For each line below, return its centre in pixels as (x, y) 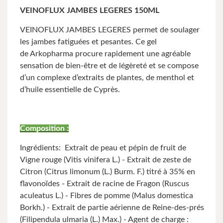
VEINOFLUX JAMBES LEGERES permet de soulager (110, 30)
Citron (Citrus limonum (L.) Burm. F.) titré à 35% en (108, 172)
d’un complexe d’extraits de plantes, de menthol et (107, 78)
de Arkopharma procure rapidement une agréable (105, 54)
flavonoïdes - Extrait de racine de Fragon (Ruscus (105, 184)
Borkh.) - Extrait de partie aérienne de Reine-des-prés (112, 208)
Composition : (44, 128)
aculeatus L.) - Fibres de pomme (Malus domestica (107, 196)
